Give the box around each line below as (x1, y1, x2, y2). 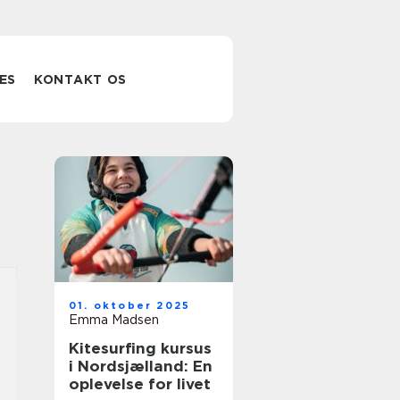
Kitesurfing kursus (69, 339, 212, 357)
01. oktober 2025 (69, 299, 191, 312)
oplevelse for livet (69, 375, 211, 393)
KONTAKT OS (34, 72, 128, 87)
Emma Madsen (69, 312, 159, 327)
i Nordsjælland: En (69, 357, 212, 375)
